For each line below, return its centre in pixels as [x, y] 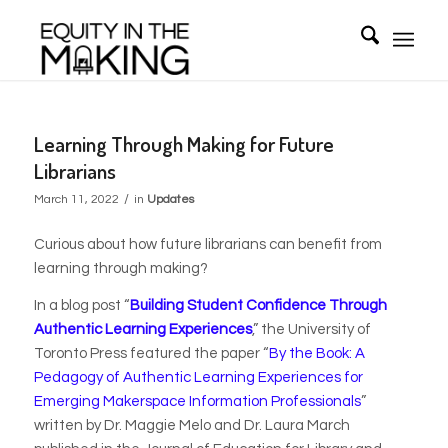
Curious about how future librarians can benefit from [207, 244]
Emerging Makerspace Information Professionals [197, 401]
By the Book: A [316, 353]
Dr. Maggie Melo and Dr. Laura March [226, 425]
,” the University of [311, 329]
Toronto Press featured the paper [148, 353]
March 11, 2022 [76, 199]
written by [68, 425]
